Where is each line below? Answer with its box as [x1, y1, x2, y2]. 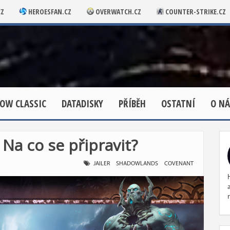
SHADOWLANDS [116, 161, 159, 167]
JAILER [93, 161, 110, 167]
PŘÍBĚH [119, 97, 146, 110]
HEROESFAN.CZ [27, 7, 71, 16]
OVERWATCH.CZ [94, 7, 141, 16]
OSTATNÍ [161, 97, 195, 110]
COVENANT [164, 161, 194, 167]
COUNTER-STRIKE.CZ [164, 7, 226, 16]
